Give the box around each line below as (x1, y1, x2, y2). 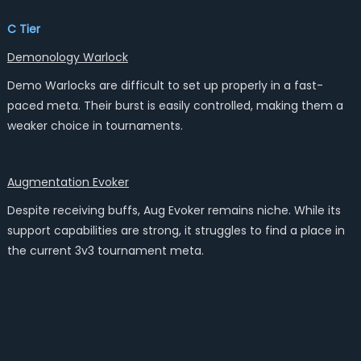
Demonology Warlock (6, 49, 128, 65)
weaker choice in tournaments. (6, 118, 183, 134)
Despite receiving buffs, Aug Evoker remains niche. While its (6, 202, 341, 218)
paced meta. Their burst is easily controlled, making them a (6, 98, 343, 114)
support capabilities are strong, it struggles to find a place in (6, 222, 345, 239)
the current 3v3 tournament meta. (6, 243, 204, 259)
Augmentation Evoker (6, 174, 129, 190)
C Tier (6, 21, 40, 37)
